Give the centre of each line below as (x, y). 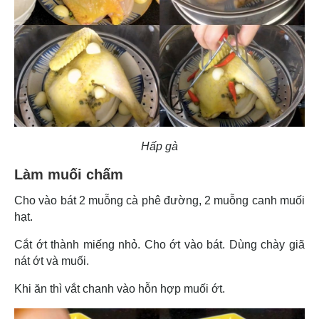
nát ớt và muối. (53, 261)
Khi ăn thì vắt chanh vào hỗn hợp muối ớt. (121, 288)
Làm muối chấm (71, 174)
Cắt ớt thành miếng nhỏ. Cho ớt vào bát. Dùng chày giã (159, 244)
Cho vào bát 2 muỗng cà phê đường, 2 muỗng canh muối (159, 200)
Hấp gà (159, 146)
